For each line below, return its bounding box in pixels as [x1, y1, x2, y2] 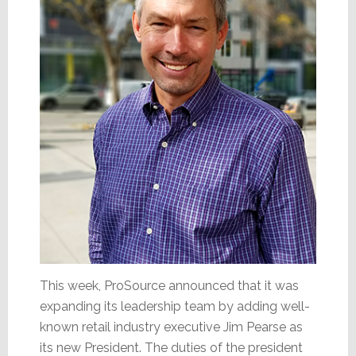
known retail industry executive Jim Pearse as [39, 319, 303, 335]
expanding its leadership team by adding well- [39, 299, 310, 315]
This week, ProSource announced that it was [39, 278, 299, 294]
